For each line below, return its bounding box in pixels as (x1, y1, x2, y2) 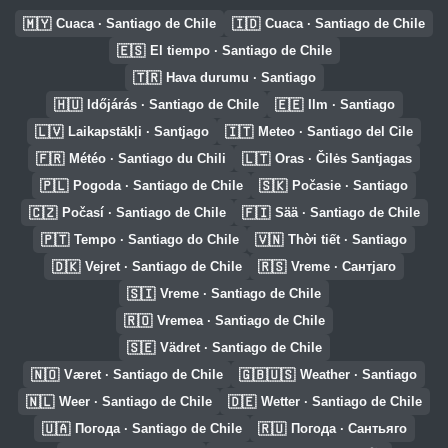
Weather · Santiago (300, 367, 417, 382)
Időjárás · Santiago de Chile (86, 97, 259, 112)
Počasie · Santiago (292, 178, 408, 193)
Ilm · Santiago (307, 97, 395, 112)
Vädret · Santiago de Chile (159, 340, 322, 355)
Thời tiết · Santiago (288, 232, 407, 247)
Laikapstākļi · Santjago (68, 124, 209, 139)
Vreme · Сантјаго (291, 259, 396, 274)
